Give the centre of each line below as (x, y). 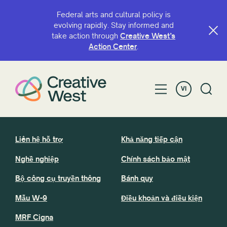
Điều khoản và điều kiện (162, 198)
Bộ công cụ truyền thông (58, 178)
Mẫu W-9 (31, 198)
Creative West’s (148, 36)
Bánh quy (137, 178)
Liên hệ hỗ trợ (39, 139)
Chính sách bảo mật (156, 159)
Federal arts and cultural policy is (113, 14)
